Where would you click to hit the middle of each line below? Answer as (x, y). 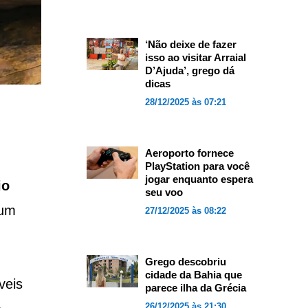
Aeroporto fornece (189, 153)
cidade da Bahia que (193, 275)
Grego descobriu (185, 262)
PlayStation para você (197, 166)
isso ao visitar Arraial (195, 57)
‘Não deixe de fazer (190, 44)
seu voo (164, 192)
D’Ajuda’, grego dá (189, 70)
